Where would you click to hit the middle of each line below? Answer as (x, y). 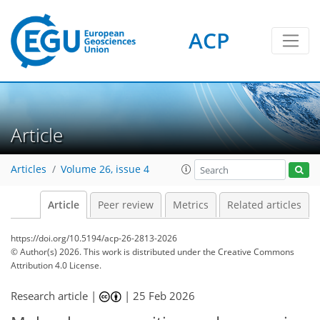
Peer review (126, 205)
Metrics (190, 205)
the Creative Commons (249, 252)
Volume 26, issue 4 (105, 170)
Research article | (55, 296)
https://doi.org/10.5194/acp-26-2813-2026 (94, 238)
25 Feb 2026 (164, 296)
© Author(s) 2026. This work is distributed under (107, 252)
